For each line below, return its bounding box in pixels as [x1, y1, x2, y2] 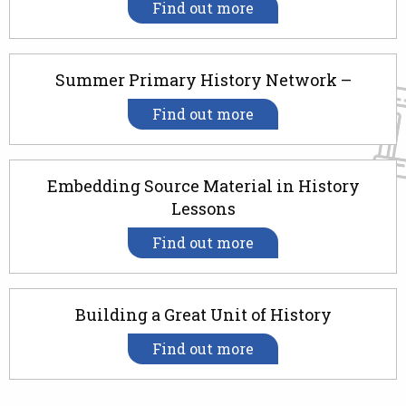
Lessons [170, 198, 236, 220]
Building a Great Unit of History [74, 304, 332, 326]
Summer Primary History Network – [54, 69, 352, 92]
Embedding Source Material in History [46, 175, 360, 198]
